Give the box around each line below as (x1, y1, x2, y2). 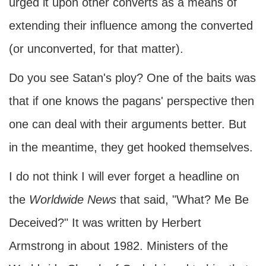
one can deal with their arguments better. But (9, 118, 246, 131)
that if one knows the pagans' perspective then (9, 94, 254, 107)
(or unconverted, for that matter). (9, 42, 183, 55)
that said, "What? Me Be (116, 193, 249, 206)
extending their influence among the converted (9, 19, 253, 32)
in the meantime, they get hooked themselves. (9, 141, 253, 154)
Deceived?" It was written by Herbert (9, 216, 201, 229)
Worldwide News (29, 193, 116, 206)
